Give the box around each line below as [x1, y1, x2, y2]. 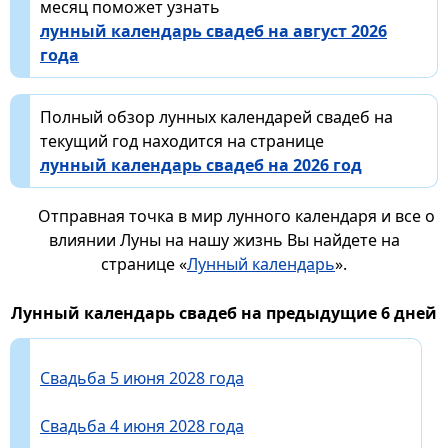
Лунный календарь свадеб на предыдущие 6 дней [11, 301, 437, 324]
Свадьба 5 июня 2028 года [40, 366, 244, 389]
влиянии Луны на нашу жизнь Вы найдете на [48, 228, 400, 251]
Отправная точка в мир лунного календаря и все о [37, 204, 435, 227]
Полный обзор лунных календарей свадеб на [40, 105, 393, 128]
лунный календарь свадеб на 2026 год [40, 153, 362, 176]
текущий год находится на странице [40, 129, 324, 152]
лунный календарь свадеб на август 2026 [40, 19, 387, 42]
